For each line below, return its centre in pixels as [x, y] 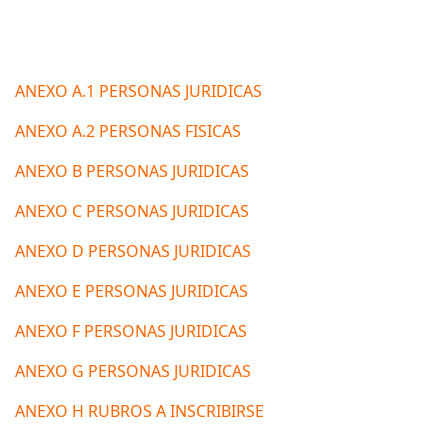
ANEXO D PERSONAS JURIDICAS [133, 251]
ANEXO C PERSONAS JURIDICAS [132, 211]
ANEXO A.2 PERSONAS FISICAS [128, 131]
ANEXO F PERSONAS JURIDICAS [131, 331]
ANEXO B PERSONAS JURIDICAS [132, 171]
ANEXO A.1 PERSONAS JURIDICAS [138, 91]
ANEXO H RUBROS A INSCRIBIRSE [139, 411]
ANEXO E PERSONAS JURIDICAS [131, 291]
